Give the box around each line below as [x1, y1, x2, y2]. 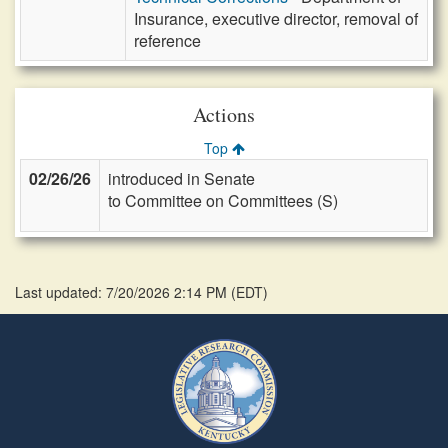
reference [134, 29, 201, 52]
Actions [193, 101, 255, 128]
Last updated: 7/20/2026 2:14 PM [15, 282, 231, 302]
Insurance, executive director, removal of [134, 7, 418, 30]
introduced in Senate [108, 167, 255, 190]
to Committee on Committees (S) [108, 189, 338, 212]
